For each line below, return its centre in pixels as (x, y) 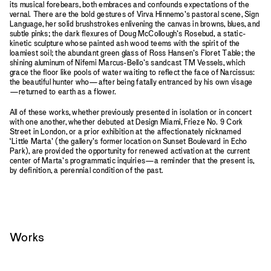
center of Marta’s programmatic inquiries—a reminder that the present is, (132, 160)
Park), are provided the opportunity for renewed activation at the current (130, 151)
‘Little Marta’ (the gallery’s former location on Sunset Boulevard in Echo (129, 141)
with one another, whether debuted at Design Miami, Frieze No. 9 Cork (126, 122)
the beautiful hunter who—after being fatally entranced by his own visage (131, 82)
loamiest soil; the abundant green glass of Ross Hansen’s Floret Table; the (133, 53)
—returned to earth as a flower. (63, 92)
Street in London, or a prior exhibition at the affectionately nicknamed (126, 131)
